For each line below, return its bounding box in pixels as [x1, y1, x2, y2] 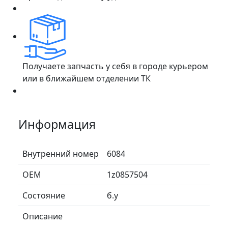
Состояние [22, 189, 65, 201]
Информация [18, 116, 96, 132]
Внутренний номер [22, 148, 99, 159]
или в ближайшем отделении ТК [22, 72, 151, 84]
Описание [22, 210, 63, 222]
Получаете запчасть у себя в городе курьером [22, 60, 208, 72]
